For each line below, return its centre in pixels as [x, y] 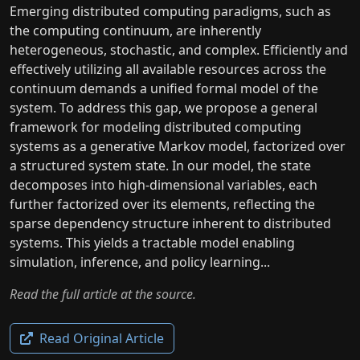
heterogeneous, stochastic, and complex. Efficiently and [179, 50]
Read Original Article [100, 338]
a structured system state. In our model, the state [160, 166]
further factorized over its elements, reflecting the [162, 204]
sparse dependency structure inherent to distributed [170, 223]
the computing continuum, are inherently [135, 31]
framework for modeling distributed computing [155, 127]
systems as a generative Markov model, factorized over [178, 146]
